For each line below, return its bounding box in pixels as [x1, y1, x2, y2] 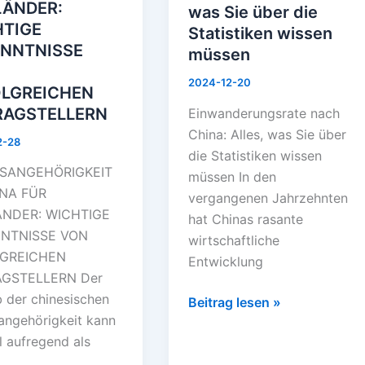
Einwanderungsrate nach [187, 104, 340, 121]
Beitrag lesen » [187, 293, 281, 310]
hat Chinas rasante [187, 210, 303, 227]
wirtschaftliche [187, 231, 279, 248]
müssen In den [187, 168, 276, 185]
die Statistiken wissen [187, 147, 322, 164]
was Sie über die [187, 2, 318, 22]
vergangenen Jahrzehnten [187, 189, 348, 206]
